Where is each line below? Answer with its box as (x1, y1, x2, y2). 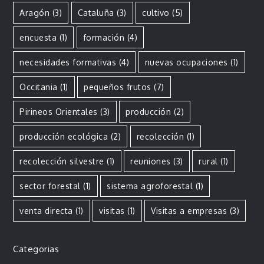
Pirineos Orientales (19, 106, 98, 117)
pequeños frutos (84, 81, 151, 92)
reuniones (130, 156, 171, 166)
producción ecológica (19, 131, 108, 141)
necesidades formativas (19, 57, 117, 67)
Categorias (13, 243, 60, 255)
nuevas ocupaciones (144, 57, 228, 67)
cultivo (142, 7, 170, 18)
